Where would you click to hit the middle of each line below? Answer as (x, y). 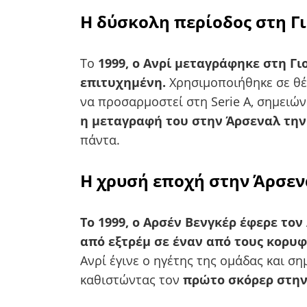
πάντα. (100, 139)
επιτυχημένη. (123, 82)
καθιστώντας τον (132, 279)
